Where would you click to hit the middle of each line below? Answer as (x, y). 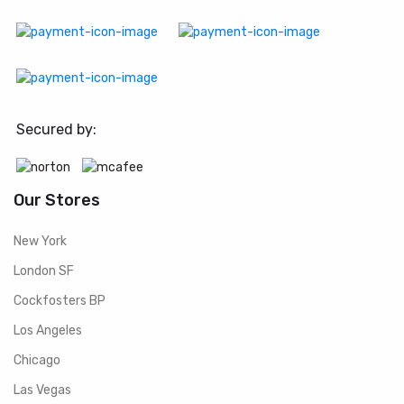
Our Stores (57, 200)
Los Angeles (48, 331)
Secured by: (56, 130)
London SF (44, 271)
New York (40, 242)
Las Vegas (42, 390)
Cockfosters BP (60, 301)
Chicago (37, 361)
